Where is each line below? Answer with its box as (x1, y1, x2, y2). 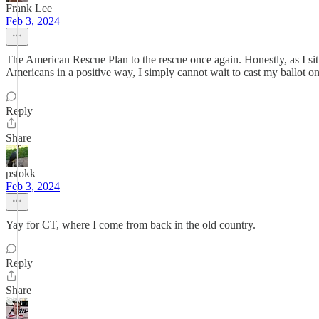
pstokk (6, 167, 36, 179)
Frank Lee (6, 2, 52, 14)
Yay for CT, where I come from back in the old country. (6, 219, 256, 231)
